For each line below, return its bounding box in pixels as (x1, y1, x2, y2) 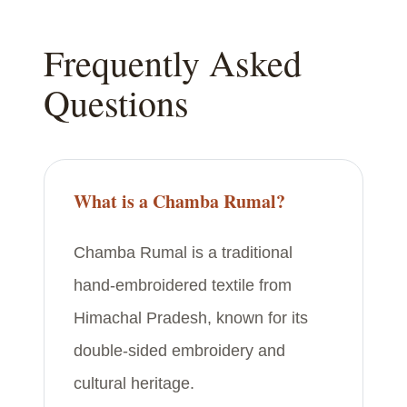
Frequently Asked (44, 38, 302, 86)
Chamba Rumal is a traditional (74, 243, 293, 262)
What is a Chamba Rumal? (74, 188, 285, 214)
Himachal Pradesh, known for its (74, 309, 308, 327)
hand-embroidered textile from (74, 276, 292, 294)
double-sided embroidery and (74, 342, 285, 360)
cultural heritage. (74, 374, 194, 392)
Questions (44, 78, 189, 126)
